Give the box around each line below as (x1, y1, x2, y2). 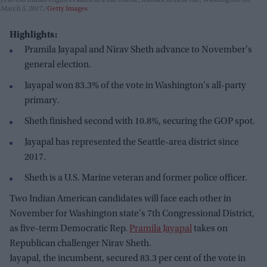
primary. (24, 96, 60, 106)
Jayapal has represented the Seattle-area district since (24, 138, 239, 148)
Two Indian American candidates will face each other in (10, 194, 231, 204)
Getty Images (47, 5, 88, 13)
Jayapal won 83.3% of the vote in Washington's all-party (24, 81, 246, 91)
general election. (24, 60, 91, 70)
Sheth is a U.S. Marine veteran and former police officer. (24, 173, 247, 184)
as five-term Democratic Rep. (10, 224, 129, 234)
